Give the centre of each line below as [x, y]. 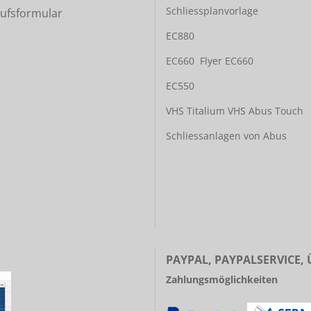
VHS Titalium [195, 111]
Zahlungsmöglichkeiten [222, 279]
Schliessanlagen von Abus [226, 136]
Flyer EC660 [227, 61]
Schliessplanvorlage [212, 11]
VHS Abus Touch [266, 111]
